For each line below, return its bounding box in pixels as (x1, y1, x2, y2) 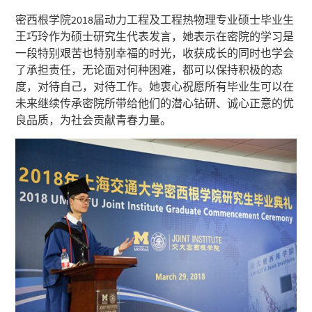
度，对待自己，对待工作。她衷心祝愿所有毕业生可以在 (15, 79, 295, 93)
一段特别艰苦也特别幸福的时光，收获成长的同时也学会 (15, 45, 295, 60)
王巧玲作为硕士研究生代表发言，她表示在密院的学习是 (15, 29, 295, 43)
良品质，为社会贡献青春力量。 (15, 112, 172, 127)
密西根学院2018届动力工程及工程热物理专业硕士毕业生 (15, 12, 295, 26)
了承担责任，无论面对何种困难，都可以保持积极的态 (15, 62, 283, 77)
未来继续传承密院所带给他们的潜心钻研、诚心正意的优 (15, 95, 295, 110)
